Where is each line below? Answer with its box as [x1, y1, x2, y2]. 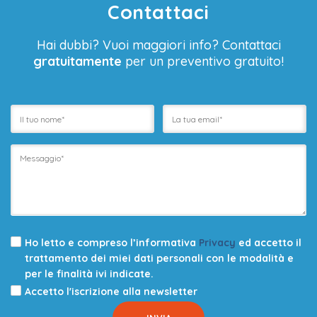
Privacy [199, 236, 236, 250]
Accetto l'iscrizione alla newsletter [25, 285, 197, 299]
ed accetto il [236, 236, 301, 250]
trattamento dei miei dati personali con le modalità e [25, 252, 294, 265]
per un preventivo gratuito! [122, 53, 284, 70]
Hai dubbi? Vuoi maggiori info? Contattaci [36, 37, 281, 54]
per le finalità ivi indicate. [25, 267, 154, 281]
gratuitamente [33, 53, 122, 70]
